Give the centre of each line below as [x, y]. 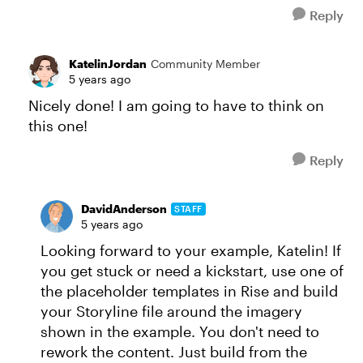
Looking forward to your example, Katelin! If [191, 250]
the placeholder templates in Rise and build [189, 291]
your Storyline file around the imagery [171, 311]
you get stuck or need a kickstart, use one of [192, 271]
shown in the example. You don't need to [180, 331]
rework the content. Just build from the [174, 352]
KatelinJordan [108, 64]
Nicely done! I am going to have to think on [176, 105]
